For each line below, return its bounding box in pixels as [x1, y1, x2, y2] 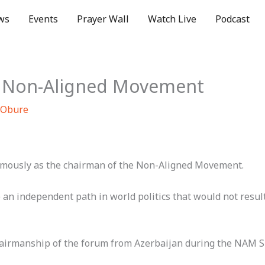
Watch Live [148, 12, 196, 25]
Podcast [215, 12, 250, 25]
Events [28, 12, 58, 25]
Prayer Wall [77, 12, 129, 25]
